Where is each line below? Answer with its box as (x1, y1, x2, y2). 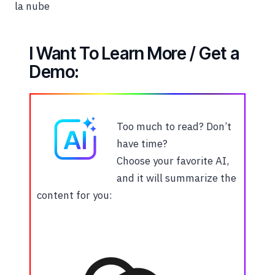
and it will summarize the (117, 171, 236, 185)
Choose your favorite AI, (117, 153, 229, 168)
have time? (117, 136, 168, 150)
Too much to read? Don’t (117, 119, 231, 133)
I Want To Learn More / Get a (29, 42, 239, 64)
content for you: (37, 188, 112, 202)
